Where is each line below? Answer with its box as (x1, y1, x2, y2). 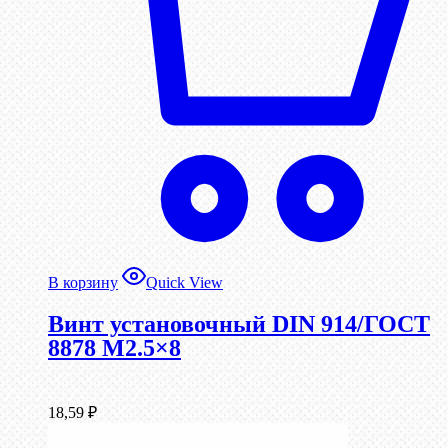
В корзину (48, 273, 118, 291)
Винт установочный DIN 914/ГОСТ (48, 310, 430, 337)
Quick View (146, 273, 223, 291)
